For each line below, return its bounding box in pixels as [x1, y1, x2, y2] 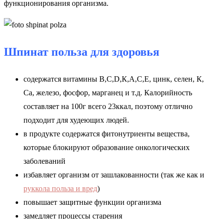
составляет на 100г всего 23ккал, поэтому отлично [23, 102, 193, 110]
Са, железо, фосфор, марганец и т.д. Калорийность [23, 88, 192, 97]
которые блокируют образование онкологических [23, 143, 190, 152]
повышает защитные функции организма [23, 197, 161, 206]
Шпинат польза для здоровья [4, 45, 159, 58]
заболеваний [23, 156, 66, 165]
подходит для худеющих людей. [23, 115, 129, 124]
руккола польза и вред [23, 184, 97, 193]
